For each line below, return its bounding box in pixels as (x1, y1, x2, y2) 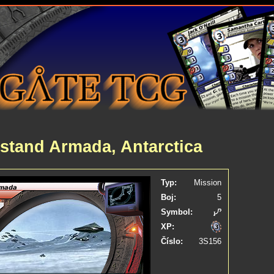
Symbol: (160, 207, 193, 217)
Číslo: (160, 237, 183, 246)
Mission (193, 178, 221, 187)
